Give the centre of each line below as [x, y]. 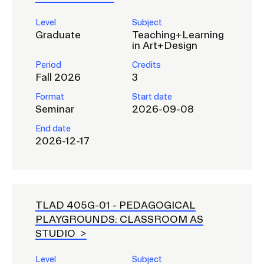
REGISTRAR [48, 65]
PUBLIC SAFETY [58, 35]
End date [53, 128]
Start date [152, 97]
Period [48, 65]
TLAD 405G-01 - [77, 205]
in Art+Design [165, 45]
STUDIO [57, 233]
